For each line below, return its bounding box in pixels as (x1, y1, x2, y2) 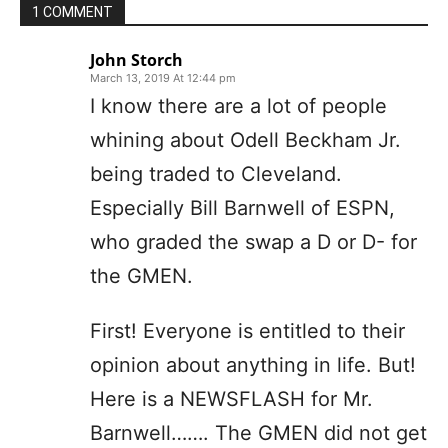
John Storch (90, 48, 183, 71)
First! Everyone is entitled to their (90, 318, 405, 343)
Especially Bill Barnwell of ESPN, (90, 195, 395, 220)
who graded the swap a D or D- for (90, 229, 417, 254)
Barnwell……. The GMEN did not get (90, 420, 427, 445)
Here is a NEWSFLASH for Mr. (90, 386, 373, 411)
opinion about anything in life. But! (90, 352, 416, 377)
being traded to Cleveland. (90, 161, 342, 186)
